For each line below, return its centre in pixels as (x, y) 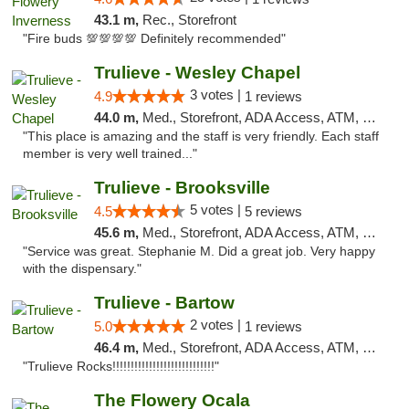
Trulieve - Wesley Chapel (197, 73)
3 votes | (217, 94)
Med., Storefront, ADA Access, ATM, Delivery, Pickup (252, 232)
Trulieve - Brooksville (182, 188)
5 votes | (217, 210)
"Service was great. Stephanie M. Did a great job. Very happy (199, 252)
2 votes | (217, 325)
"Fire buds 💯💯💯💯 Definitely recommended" (154, 39)
